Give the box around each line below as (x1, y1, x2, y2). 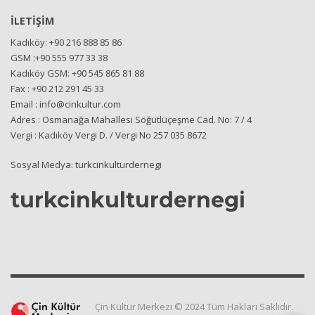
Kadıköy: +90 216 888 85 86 (11, 36, 122, 49)
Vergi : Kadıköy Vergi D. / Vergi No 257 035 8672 (11, 129, 207, 141)
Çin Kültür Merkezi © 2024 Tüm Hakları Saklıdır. (95, 300, 293, 313)
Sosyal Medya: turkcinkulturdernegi (11, 158, 162, 171)
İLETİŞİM (11, 14, 54, 27)
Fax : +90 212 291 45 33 (11, 82, 104, 95)
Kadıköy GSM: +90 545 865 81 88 (11, 67, 144, 79)
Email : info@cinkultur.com (11, 98, 121, 110)
